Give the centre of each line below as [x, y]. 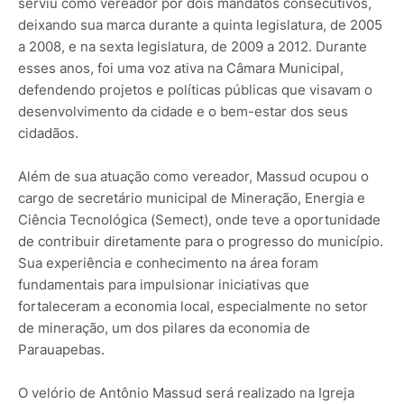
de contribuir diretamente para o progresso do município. [201, 242]
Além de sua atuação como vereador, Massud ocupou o [193, 177]
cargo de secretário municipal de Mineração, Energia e [192, 198]
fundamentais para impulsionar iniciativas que [164, 285]
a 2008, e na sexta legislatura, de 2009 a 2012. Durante [193, 47]
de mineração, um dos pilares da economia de [164, 328]
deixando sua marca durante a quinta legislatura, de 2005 [200, 25]
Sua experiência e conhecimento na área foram [168, 263]
